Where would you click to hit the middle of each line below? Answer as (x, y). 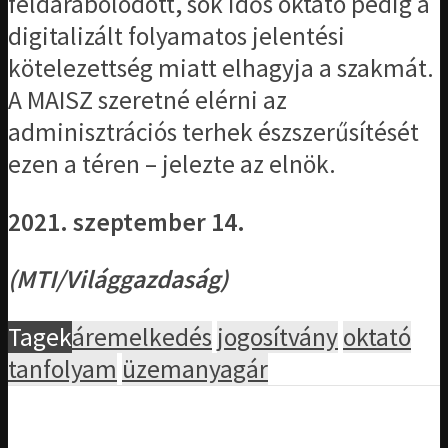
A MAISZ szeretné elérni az (147, 100)
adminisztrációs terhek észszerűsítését (213, 132)
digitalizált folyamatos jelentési (176, 36)
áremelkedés (142, 336)
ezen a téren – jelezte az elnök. (172, 164)
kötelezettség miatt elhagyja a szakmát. (221, 68)
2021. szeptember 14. (126, 221)
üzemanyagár (195, 368)
